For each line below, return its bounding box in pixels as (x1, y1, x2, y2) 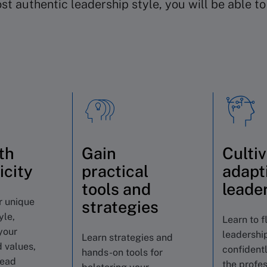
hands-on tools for (82, 247, 163, 258)
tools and (82, 179, 151, 198)
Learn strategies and (82, 232, 173, 243)
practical (82, 162, 148, 181)
